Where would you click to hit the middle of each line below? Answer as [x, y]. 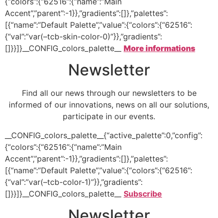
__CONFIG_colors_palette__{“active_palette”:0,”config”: [104, 135]
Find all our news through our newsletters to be [109, 93]
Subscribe [143, 193]
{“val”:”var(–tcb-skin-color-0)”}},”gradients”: [83, 36]
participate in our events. [109, 117]
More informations [159, 48]
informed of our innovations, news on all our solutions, [109, 105]
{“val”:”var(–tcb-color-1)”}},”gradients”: [74, 182]
